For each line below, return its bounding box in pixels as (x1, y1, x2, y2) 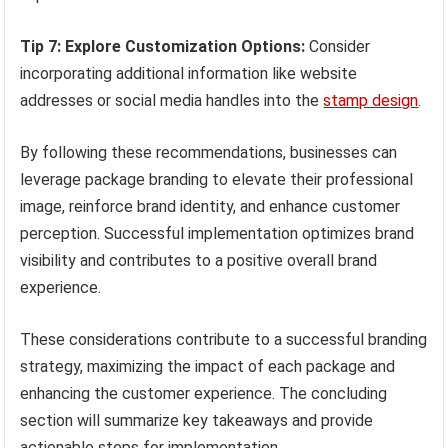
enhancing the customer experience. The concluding (20, 384, 388, 404)
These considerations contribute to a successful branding (20, 330, 428, 350)
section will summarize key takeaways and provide (20, 411, 374, 431)
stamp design (323, 91, 419, 111)
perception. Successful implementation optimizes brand (20, 224, 415, 244)
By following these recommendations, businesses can (20, 143, 398, 163)
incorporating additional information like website (20, 64, 358, 84)
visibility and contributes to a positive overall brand (20, 251, 378, 271)
